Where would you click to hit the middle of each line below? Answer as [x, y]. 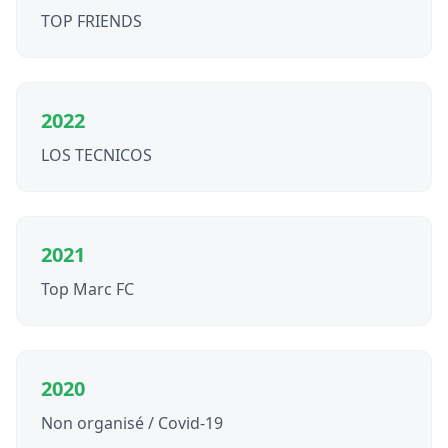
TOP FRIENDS [91, 21]
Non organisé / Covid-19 [132, 423]
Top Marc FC [87, 289]
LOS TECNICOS [96, 155]
